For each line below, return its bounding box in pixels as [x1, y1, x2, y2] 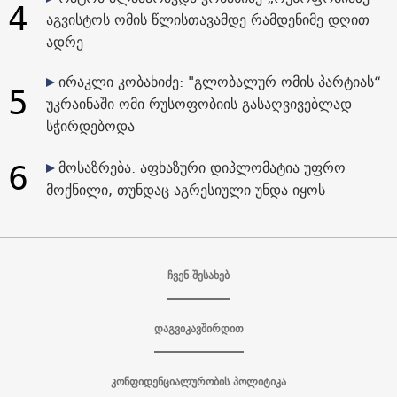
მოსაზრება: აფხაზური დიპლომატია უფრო [58, 154, 346, 180]
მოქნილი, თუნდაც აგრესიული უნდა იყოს [45, 176, 325, 202]
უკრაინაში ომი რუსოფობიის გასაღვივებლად [45, 90, 352, 116]
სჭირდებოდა [45, 113, 135, 138]
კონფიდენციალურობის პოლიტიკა [111, 371, 286, 391]
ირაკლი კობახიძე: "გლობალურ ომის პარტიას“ [58, 68, 381, 94]
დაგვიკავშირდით [153, 318, 244, 338]
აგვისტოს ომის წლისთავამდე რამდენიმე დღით [45, 6, 370, 32]
